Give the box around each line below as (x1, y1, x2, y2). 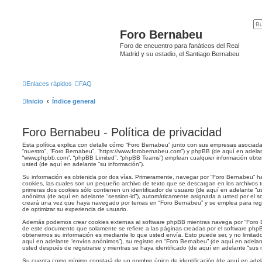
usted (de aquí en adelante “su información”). (22, 160, 144, 167)
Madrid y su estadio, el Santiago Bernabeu (120, 50, 239, 57)
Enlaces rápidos (26, 80, 72, 87)
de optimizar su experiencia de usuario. (22, 205, 128, 212)
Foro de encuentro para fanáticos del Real (120, 42, 239, 49)
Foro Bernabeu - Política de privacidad (22, 125, 222, 139)
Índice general (52, 97, 95, 105)
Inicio (26, 97, 43, 105)
